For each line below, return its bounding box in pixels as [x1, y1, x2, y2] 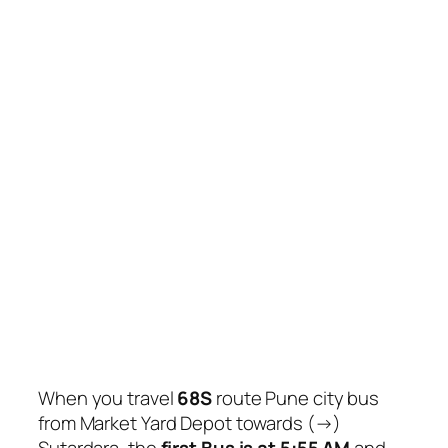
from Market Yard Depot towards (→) [38, 410, 341, 437]
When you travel [38, 385, 178, 412]
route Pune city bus [212, 385, 380, 412]
